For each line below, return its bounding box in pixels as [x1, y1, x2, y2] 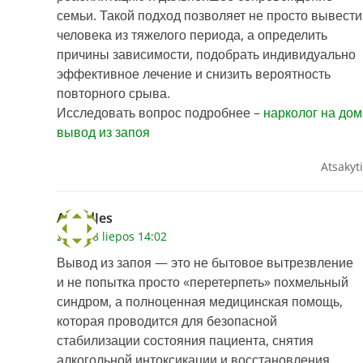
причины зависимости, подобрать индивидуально [57, 45, 356, 64]
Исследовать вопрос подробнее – [57, 104, 263, 122]
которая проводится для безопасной [57, 312, 277, 331]
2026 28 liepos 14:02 [57, 228, 167, 245]
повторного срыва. [57, 84, 170, 103]
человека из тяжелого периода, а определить [57, 26, 327, 45]
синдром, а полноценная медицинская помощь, [57, 293, 343, 311]
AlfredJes [57, 209, 113, 228]
